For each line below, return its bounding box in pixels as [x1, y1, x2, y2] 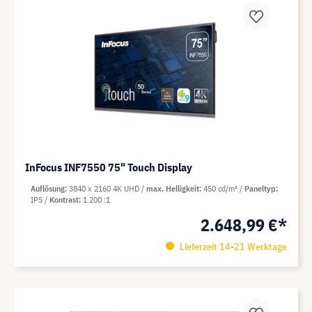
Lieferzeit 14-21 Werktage [177, 240, 287, 253]
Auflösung [31, 183, 65, 194]
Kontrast [49, 194, 79, 205]
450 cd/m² [203, 183, 240, 194]
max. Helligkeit [146, 183, 199, 194]
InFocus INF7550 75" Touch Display [25, 160, 192, 174]
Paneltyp [244, 183, 276, 194]
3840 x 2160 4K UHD [69, 183, 141, 194]
